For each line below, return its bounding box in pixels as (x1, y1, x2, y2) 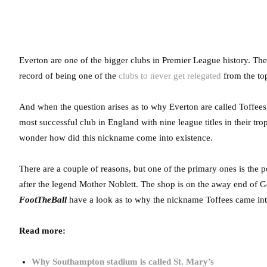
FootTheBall (19, 195, 67, 204)
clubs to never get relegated (119, 71, 221, 80)
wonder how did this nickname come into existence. (19, 133, 213, 142)
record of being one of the (19, 71, 119, 80)
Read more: (19, 226, 66, 235)
